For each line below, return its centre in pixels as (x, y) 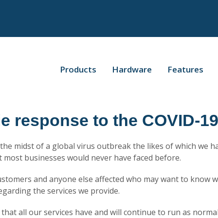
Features (185, 69)
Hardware (132, 69)
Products (78, 69)
